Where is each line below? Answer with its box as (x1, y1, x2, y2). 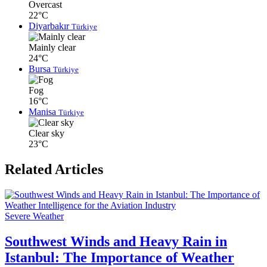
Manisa (29, 107, 58, 117)
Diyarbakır (29, 21, 72, 32)
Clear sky (29, 128, 64, 139)
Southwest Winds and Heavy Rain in (5, 234, 227, 250)
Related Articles (5, 162, 103, 178)
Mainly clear (29, 42, 76, 53)
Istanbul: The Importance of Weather (5, 250, 234, 266)
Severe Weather (5, 211, 64, 222)
